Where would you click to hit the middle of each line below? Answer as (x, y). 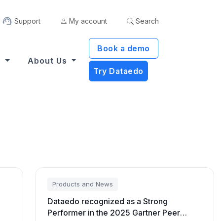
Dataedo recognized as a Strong (108, 201)
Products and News (83, 184)
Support (27, 21)
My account (87, 21)
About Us (48, 61)
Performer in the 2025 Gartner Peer (114, 213)
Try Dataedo (118, 71)
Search (146, 21)
